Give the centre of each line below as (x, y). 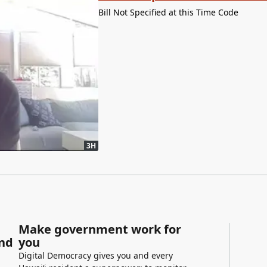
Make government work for (100, 229)
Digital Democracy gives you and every (96, 256)
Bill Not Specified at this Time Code (168, 12)
